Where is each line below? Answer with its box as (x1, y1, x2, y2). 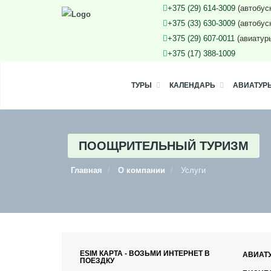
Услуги (181, 166, 206, 175)
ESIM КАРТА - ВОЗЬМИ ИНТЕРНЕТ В (80, 249, 210, 258)
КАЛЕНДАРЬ (169, 81, 215, 90)
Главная (71, 166, 102, 175)
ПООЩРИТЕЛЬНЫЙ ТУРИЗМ (79, 139, 249, 152)
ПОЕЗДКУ (80, 256, 114, 265)
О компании (118, 166, 165, 175)
